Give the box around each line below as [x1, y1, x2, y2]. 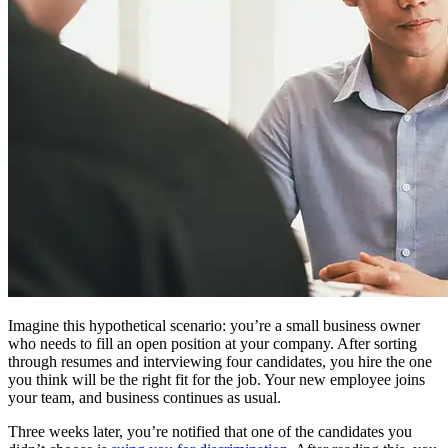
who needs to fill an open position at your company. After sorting [8, 334, 417, 352]
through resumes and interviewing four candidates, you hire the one [8, 352, 432, 370]
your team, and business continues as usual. [8, 388, 281, 406]
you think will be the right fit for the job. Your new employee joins [8, 370, 425, 388]
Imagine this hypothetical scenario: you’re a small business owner [8, 316, 420, 334]
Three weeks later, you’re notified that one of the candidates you [8, 422, 412, 440]
